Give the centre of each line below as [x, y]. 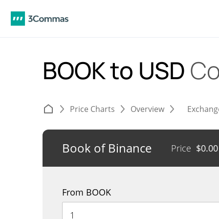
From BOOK [87, 192]
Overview [147, 109]
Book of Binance [107, 148]
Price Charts [92, 109]
